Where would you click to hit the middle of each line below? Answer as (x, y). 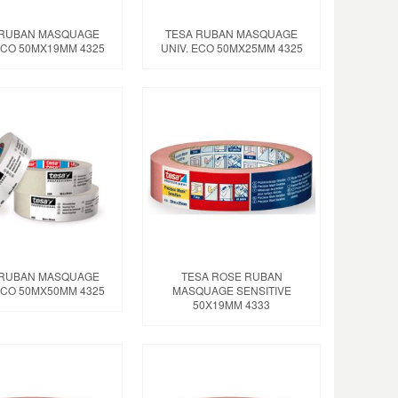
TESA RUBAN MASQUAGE (232, 33)
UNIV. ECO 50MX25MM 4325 (231, 47)
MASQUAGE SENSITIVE (231, 290)
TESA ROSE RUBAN (231, 275)
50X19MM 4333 (232, 304)
